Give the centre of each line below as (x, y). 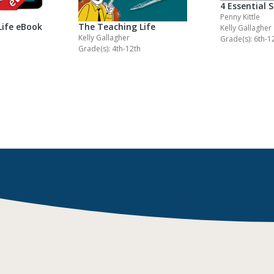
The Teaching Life (117, 27)
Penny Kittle (240, 17)
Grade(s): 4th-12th (109, 49)
